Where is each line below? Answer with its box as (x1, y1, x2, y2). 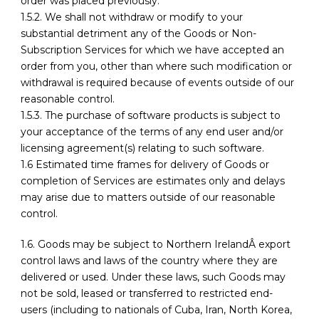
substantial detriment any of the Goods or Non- (21, 27, 256, 41)
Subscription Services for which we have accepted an (21, 43, 284, 57)
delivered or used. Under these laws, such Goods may (21, 271, 286, 284)
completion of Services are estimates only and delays (21, 174, 285, 188)
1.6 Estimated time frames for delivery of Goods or (21, 158, 269, 172)
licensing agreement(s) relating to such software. (21, 142, 264, 155)
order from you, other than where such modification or (21, 60, 292, 73)
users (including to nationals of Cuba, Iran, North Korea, (21, 303, 292, 317)
